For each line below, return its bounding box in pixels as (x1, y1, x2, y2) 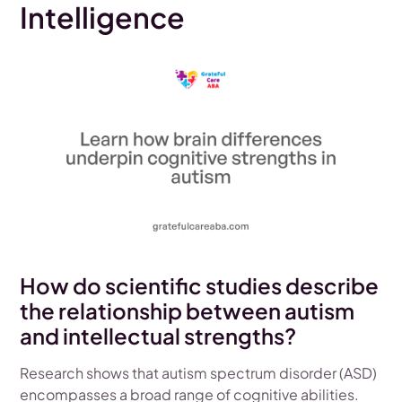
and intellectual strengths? (20, 322, 297, 350)
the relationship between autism (20, 297, 355, 325)
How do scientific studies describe (20, 272, 380, 300)
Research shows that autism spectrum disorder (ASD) (20, 363, 378, 383)
